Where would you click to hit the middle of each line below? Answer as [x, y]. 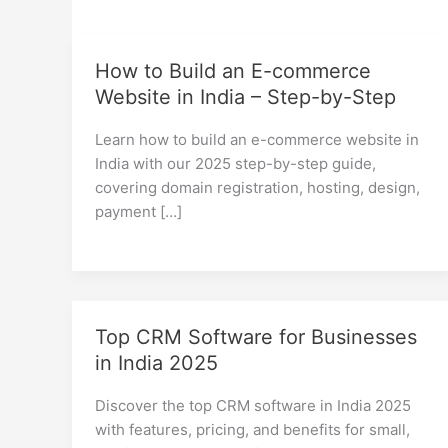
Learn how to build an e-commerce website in [256, 139]
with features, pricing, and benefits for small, [252, 429]
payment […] [138, 211]
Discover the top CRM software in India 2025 [252, 405]
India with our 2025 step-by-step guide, [235, 163]
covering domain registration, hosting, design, [257, 187]
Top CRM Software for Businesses [255, 336]
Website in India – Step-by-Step [245, 96]
